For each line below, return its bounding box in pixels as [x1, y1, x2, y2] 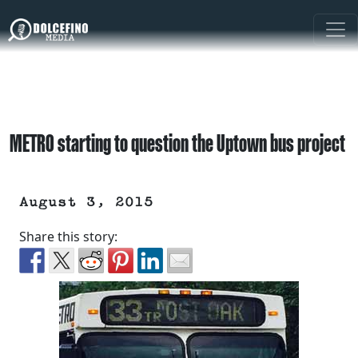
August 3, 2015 [19, 194, 153, 211]
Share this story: [19, 228, 117, 246]
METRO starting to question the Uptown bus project [10, 129, 345, 157]
